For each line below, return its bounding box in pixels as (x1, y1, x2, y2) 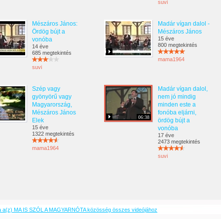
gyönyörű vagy (32, 93, 72, 100)
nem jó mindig (158, 93, 196, 100)
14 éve (32, 43, 48, 49)
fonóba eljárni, (158, 109, 196, 116)
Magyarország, (32, 101, 72, 108)
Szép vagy (32, 85, 60, 92)
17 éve (158, 132, 174, 138)
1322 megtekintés (32, 131, 74, 137)
